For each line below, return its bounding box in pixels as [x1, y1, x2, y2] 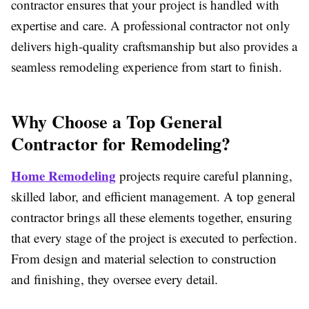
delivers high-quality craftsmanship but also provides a [11, 37, 297, 55]
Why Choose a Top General [11, 108, 222, 135]
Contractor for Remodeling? [11, 130, 230, 157]
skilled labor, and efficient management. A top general [11, 188, 295, 206]
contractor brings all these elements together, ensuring [11, 208, 292, 226]
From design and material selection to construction [11, 250, 277, 268]
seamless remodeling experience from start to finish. [11, 58, 282, 76]
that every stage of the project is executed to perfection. [11, 229, 297, 247]
